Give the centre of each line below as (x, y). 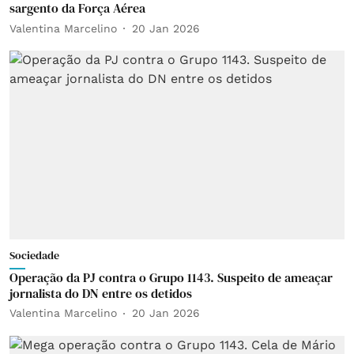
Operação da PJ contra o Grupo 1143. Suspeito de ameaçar (171, 277)
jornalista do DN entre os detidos (101, 293)
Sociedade (34, 255)
